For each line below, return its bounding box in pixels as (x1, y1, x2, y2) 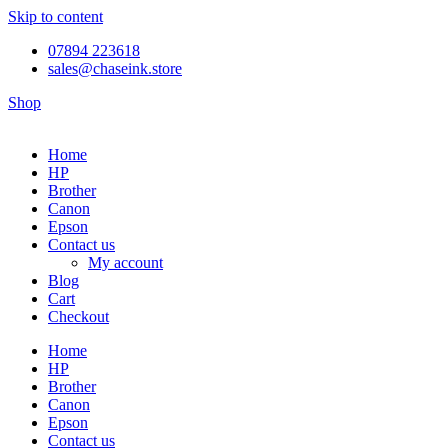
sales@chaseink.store (48, 60, 182, 77)
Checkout (48, 308, 109, 325)
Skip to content (8, 8, 103, 25)
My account (88, 254, 163, 271)
